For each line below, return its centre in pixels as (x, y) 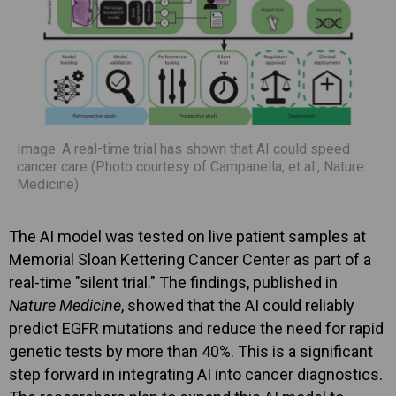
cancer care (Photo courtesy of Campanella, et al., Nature (190, 166)
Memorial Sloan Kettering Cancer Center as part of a (190, 259)
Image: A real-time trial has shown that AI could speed (183, 148)
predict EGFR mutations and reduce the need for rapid (196, 328)
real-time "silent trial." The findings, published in (173, 282)
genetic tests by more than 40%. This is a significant (191, 351)
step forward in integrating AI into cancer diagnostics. (196, 374)
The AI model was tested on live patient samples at (187, 236)
